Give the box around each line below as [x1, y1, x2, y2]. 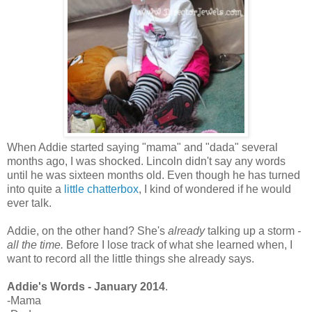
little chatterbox [64, 183, 139, 196]
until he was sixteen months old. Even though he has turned [7, 169, 300, 182]
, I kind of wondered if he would [139, 183, 291, 196]
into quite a [7, 183, 64, 196]
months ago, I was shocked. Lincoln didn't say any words [7, 155, 286, 168]
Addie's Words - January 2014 [7, 281, 165, 293]
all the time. [7, 239, 66, 251]
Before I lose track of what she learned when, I [66, 239, 292, 251]
